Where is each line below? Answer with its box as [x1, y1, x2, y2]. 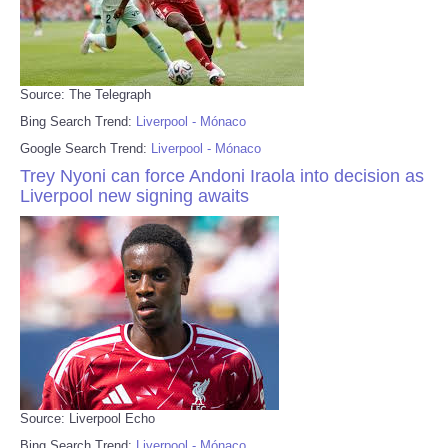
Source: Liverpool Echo [20, 410, 155, 426]
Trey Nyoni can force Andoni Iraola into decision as [20, 165, 424, 186]
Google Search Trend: [20, 140, 151, 156]
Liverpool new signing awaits [20, 185, 249, 206]
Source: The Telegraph [20, 86, 151, 102]
